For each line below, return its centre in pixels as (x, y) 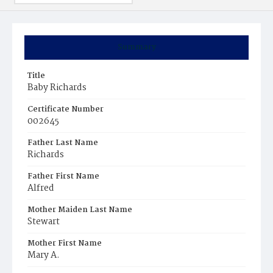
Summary (136, 47)
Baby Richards (57, 88)
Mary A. (44, 255)
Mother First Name (65, 243)
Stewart (44, 222)
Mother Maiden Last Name (80, 210)
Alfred (41, 188)
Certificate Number (66, 109)
